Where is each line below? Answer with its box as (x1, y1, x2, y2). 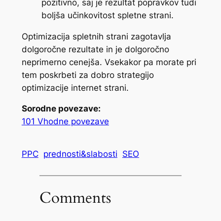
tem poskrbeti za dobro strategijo (21, 70, 154, 80)
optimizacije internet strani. (21, 82, 129, 93)
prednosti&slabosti (43, 148, 117, 159)
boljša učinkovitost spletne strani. (41, 10, 174, 20)
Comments (39, 187, 111, 209)
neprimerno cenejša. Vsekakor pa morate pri (21, 57, 196, 67)
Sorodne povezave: (21, 104, 101, 114)
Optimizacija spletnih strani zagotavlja (21, 31, 171, 41)
